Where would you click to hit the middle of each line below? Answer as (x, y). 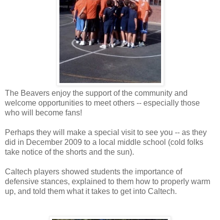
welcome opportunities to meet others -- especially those (102, 103)
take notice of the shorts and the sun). (69, 152)
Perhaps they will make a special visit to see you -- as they (106, 133)
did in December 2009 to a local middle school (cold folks (104, 142)
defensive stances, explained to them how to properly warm (108, 182)
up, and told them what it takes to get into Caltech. (91, 192)
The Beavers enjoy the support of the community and (96, 93)
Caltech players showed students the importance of (94, 172)
